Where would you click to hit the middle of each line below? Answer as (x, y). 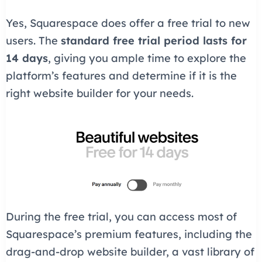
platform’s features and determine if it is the (121, 76)
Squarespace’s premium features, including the (129, 235)
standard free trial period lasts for (154, 41)
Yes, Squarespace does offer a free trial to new (128, 23)
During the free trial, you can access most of (121, 217)
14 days (27, 58)
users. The (33, 41)
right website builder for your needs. (99, 94)
